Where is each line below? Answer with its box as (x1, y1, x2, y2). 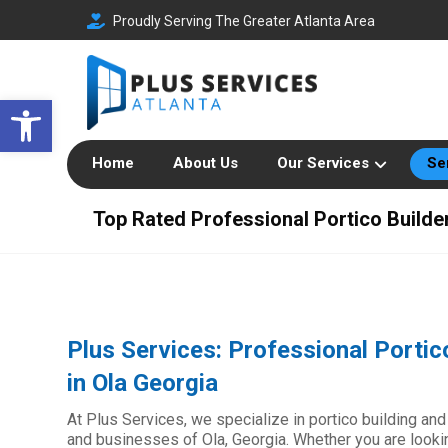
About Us (173, 154, 239, 172)
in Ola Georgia (67, 369, 219, 397)
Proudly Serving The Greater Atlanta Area (113, 12, 376, 29)
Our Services (277, 154, 370, 172)
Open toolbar (9, 90, 186, 128)
